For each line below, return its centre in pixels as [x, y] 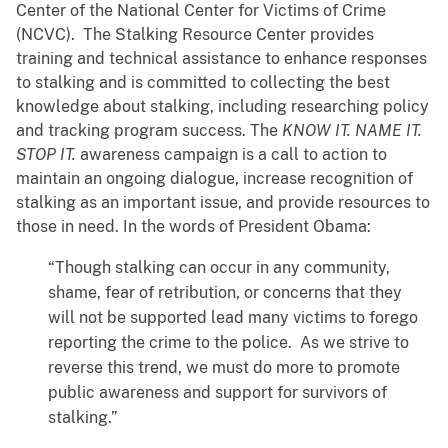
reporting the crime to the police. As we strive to [228, 343]
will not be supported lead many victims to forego [233, 318]
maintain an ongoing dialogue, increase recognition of [214, 179]
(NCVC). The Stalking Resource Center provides [195, 35]
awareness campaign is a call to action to [231, 155]
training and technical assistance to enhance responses [221, 59]
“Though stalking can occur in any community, [219, 268]
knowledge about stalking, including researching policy [222, 107]
